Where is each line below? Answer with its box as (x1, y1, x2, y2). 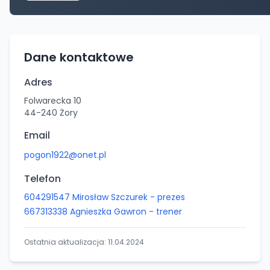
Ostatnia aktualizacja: (24, 237, 108, 247)
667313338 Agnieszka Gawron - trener (24, 206, 182, 218)
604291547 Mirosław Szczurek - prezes (24, 191, 185, 203)
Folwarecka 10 (24, 95, 81, 107)
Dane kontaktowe (24, 49, 134, 66)
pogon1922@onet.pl (24, 149, 106, 161)
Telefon (24, 172, 61, 186)
